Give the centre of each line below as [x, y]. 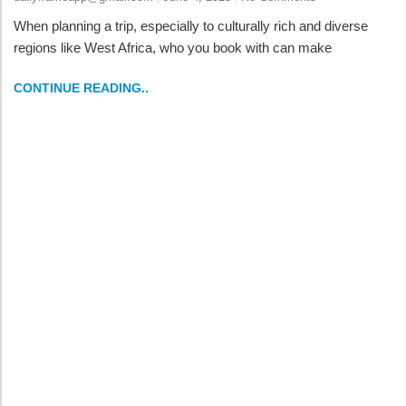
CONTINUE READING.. [81, 87]
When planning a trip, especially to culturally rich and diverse [191, 25]
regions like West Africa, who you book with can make [173, 47]
